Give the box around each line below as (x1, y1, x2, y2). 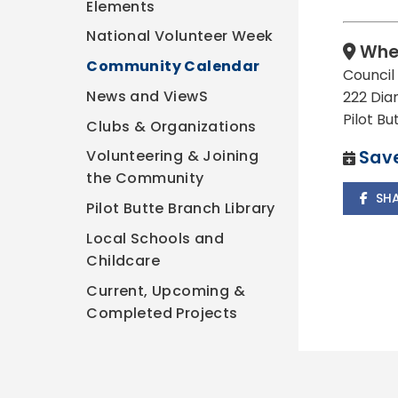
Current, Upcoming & (86, 280, 246, 301)
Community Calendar (86, 56, 260, 77)
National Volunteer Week (86, 26, 274, 47)
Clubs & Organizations (86, 115, 257, 137)
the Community (86, 168, 204, 189)
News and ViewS (86, 85, 209, 107)
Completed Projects (86, 302, 238, 323)
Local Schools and (86, 227, 225, 249)
